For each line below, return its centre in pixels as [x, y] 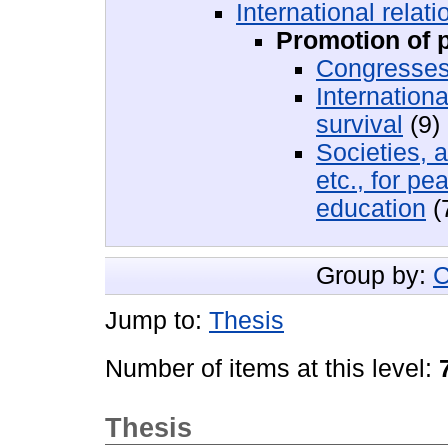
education [371, 208]
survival [359, 124]
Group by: [374, 275]
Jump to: [157, 320]
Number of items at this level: [272, 368]
